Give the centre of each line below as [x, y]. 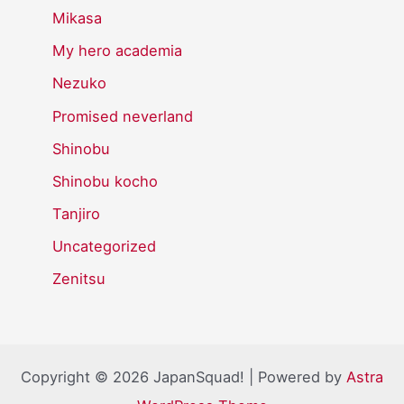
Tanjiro [77, 213]
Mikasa [78, 18]
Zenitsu [79, 278]
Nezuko [80, 83]
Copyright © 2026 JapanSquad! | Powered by [184, 377]
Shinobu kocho [106, 181]
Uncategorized [105, 246]
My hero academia [118, 51]
